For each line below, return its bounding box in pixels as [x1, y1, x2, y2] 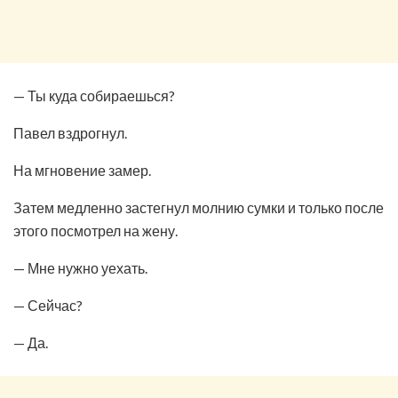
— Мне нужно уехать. [13, 259, 147, 276]
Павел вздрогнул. [13, 123, 127, 141]
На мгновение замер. [13, 161, 151, 179]
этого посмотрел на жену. [13, 221, 178, 239]
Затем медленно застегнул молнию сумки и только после [13, 198, 384, 216]
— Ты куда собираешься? [13, 86, 175, 104]
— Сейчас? [13, 296, 83, 314]
